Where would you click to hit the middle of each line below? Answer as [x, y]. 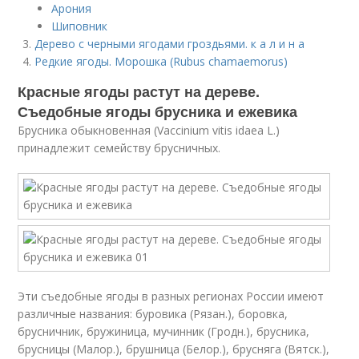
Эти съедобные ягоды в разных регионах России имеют [171, 296]
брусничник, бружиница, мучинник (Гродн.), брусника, [164, 331]
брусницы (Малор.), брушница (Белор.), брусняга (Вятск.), [174, 349]
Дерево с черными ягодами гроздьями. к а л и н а [170, 44]
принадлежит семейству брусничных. [119, 148]
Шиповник [80, 26]
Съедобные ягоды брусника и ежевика [158, 111]
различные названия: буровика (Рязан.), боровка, [153, 314]
